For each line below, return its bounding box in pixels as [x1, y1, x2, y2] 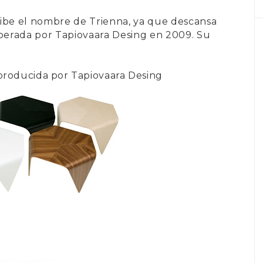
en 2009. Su [147, 29, 211, 41]
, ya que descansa [129, 15, 217, 27]
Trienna [89, 15, 129, 27]
